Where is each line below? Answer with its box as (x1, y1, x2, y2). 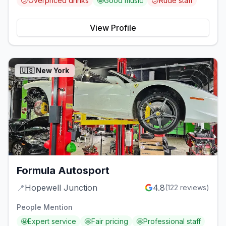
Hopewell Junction (25, 183, 97, 193)
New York (36, 66, 69, 75)
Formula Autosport (17, 164, 109, 177)
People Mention (17, 203, 73, 212)
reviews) (178, 183, 209, 192)
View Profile (90, 22, 136, 33)
